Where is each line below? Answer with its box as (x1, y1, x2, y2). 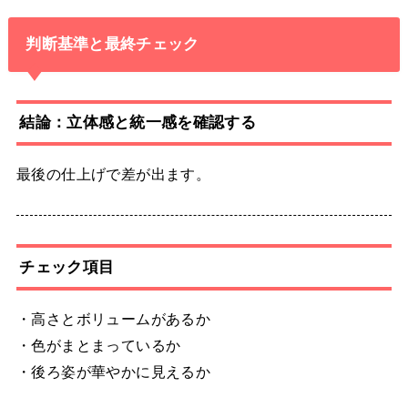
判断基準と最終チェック (25, 35, 199, 54)
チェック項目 (19, 257, 115, 276)
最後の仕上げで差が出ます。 (15, 166, 211, 183)
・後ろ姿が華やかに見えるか (15, 362, 211, 380)
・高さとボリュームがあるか (15, 310, 211, 327)
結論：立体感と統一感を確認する (19, 113, 256, 132)
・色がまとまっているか (15, 336, 181, 353)
